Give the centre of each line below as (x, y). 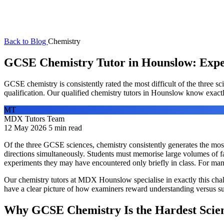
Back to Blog (26, 41)
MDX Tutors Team (34, 118)
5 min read (65, 127)
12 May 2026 (25, 127)
